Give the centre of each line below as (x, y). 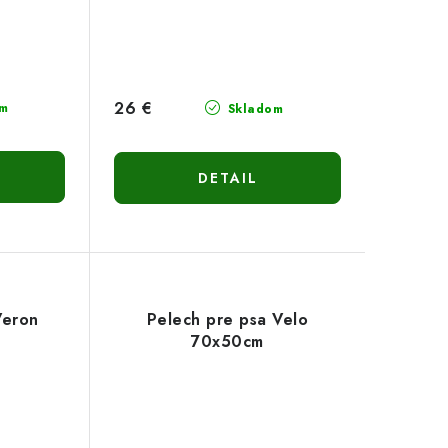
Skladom (253, 109)
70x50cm (227, 342)
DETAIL (227, 178)
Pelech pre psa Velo (227, 320)
